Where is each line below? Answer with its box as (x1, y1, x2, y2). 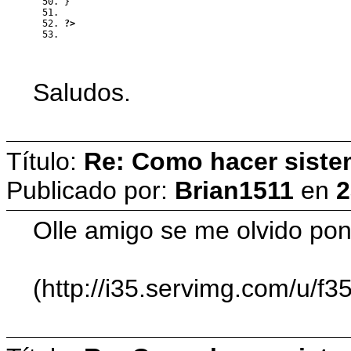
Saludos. (33, 78, 132, 107)
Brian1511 (175, 175, 294, 204)
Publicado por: (6, 175, 175, 204)
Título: (6, 147, 84, 175)
